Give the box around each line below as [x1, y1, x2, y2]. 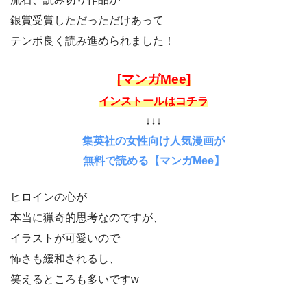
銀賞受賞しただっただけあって [10, 14, 164, 26]
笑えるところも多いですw [10, 273, 139, 285]
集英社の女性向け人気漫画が [82, 134, 225, 147]
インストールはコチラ [99, 95, 208, 107]
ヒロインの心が [10, 191, 87, 203]
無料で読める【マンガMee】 [82, 154, 225, 167]
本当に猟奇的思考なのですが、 [10, 211, 164, 223]
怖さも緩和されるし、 [10, 252, 120, 265]
